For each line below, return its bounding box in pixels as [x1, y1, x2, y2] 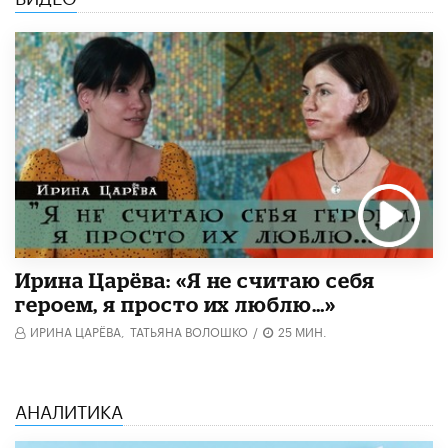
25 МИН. [278, 321, 327, 341]
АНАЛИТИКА [15, 395, 123, 424]
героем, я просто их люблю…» [15, 292, 336, 317]
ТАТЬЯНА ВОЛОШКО [130, 321, 248, 341]
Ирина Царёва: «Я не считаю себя [15, 268, 376, 293]
